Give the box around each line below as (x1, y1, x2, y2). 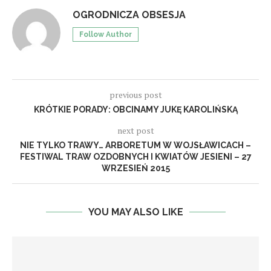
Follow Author (79, 30, 132, 39)
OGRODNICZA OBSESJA (73, 9, 186, 21)
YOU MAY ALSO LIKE (88, 206, 183, 218)
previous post (109, 89, 162, 100)
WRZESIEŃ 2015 (101, 163, 170, 173)
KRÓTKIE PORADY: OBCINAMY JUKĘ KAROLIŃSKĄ (33, 105, 238, 114)
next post (117, 125, 154, 136)
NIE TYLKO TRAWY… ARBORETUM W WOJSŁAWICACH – (20, 140, 251, 150)
